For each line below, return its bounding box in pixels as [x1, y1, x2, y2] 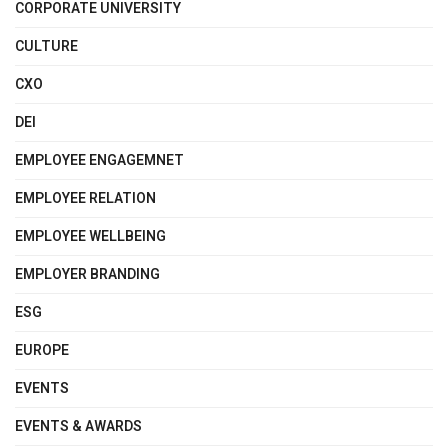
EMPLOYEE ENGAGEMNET [15, 149, 184, 171]
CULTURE [15, 35, 78, 57]
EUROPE [15, 339, 69, 361]
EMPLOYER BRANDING [15, 263, 160, 285]
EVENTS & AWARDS [15, 415, 142, 437]
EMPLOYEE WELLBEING [15, 225, 166, 247]
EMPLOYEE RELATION [15, 187, 156, 209]
